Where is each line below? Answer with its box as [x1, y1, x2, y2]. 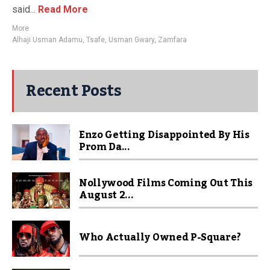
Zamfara [158, 36, 187, 44]
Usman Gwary [108, 36, 154, 44]
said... [12, 4, 36, 15]
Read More [36, 4, 88, 15]
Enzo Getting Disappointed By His [79, 125, 250, 145]
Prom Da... [79, 137, 130, 157]
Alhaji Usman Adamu [12, 36, 83, 44]
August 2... [79, 186, 134, 205]
